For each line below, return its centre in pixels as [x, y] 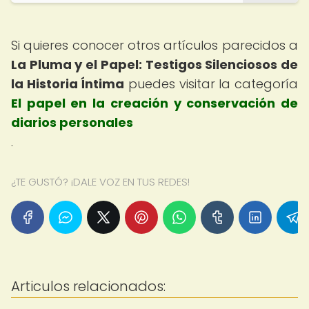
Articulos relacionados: [88, 286]
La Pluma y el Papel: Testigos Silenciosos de [154, 64]
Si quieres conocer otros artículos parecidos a [154, 45]
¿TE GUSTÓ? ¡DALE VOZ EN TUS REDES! [100, 182]
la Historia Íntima [68, 84]
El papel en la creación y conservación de [154, 103]
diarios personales [72, 122]
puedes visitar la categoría [211, 84]
